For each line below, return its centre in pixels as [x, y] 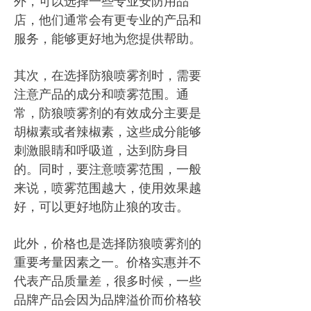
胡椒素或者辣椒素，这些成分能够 [108, 131]
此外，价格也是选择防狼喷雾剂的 [108, 243]
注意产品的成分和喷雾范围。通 [101, 94]
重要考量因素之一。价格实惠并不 [108, 262]
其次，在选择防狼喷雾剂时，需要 [108, 75]
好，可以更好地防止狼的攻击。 [101, 206]
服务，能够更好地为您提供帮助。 [108, 38]
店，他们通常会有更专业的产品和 [108, 19]
